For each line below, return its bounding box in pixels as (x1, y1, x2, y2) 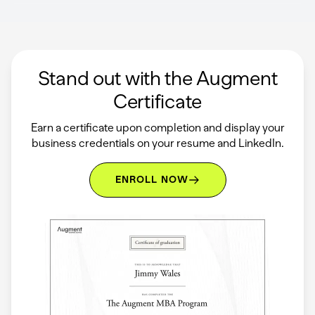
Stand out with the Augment (37, 65, 278, 90)
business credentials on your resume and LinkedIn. (31, 136, 284, 150)
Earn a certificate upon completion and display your (30, 120, 285, 134)
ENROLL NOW (115, 173, 189, 186)
